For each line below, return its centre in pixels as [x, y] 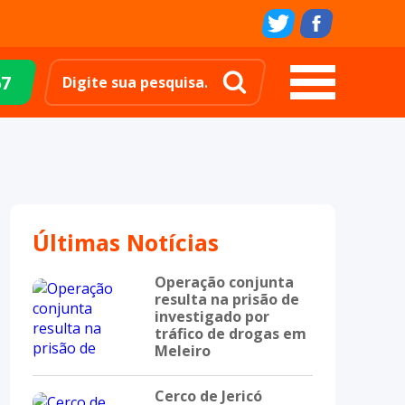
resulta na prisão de [227, 299]
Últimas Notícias [126, 242]
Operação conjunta [224, 282]
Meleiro [183, 351]
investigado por [212, 316]
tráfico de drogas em [231, 334]
